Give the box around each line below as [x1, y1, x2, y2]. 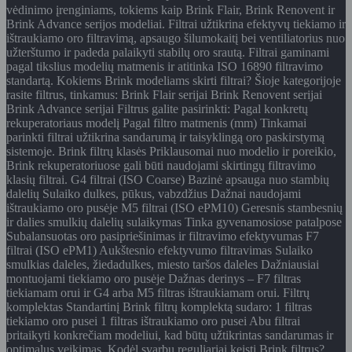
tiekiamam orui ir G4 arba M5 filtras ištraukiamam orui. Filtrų [6, 285, 310, 299]
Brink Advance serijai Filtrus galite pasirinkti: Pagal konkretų [6, 101, 308, 115]
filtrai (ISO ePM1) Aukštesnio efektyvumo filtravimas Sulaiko [6, 243, 313, 257]
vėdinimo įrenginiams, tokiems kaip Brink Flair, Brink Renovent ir [6, 2, 335, 16]
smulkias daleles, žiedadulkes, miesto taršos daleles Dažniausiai [6, 257, 319, 271]
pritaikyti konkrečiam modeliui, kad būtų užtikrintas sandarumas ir [6, 328, 333, 342]
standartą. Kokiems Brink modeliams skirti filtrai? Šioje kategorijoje [6, 73, 341, 87]
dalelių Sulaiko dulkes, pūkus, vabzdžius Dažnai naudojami [6, 186, 301, 200]
